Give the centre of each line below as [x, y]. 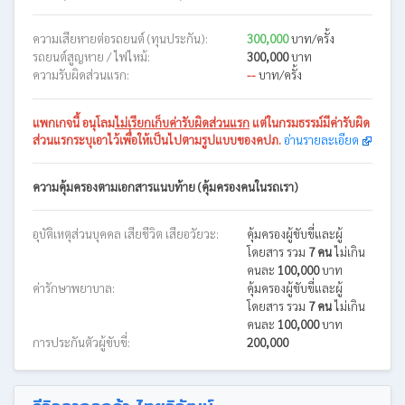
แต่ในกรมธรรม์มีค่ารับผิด [310, 122]
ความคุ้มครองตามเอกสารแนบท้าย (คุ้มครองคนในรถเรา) [165, 186]
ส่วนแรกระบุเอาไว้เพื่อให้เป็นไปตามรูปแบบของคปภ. [157, 139]
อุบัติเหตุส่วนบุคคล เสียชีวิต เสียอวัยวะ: [126, 233]
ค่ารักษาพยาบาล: [74, 287]
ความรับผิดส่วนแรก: [81, 74]
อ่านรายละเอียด [321, 139]
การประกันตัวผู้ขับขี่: [81, 342]
